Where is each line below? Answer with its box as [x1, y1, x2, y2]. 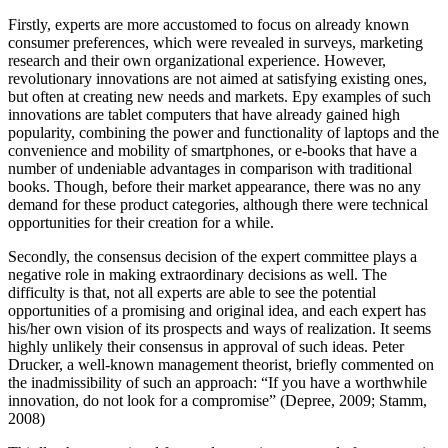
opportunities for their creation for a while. [8, 213, 274, 231]
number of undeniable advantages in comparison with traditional [8, 159, 412, 177]
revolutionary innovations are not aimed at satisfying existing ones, [8, 69, 427, 87]
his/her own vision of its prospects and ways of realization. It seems [8, 319, 431, 337]
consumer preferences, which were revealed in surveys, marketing [8, 33, 423, 51]
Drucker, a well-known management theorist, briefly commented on [8, 355, 434, 373]
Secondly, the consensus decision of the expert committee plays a [8, 247, 417, 265]
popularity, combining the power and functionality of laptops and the [8, 123, 439, 141]
